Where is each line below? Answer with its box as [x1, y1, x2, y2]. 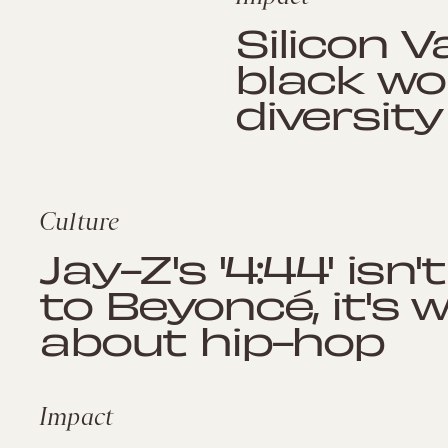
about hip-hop [39, 314, 384, 365]
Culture [39, 206, 120, 237]
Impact [39, 401, 114, 432]
